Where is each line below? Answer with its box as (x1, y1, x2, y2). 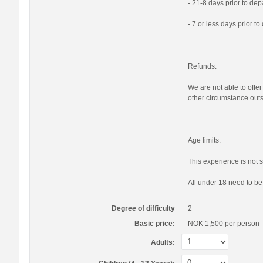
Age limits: (188, 136, 221, 144)
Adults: (151, 238, 176, 247)
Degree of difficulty (112, 204, 176, 213)
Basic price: (134, 220, 176, 228)
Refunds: (188, 62, 217, 70)
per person (225, 220, 259, 228)
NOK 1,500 (188, 220, 223, 228)
